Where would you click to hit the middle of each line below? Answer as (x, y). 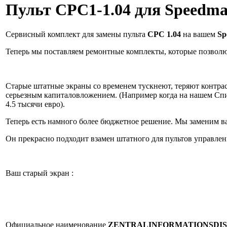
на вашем (199, 34)
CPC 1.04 (164, 34)
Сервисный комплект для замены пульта (77, 34)
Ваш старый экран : (40, 173)
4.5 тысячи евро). (35, 104)
